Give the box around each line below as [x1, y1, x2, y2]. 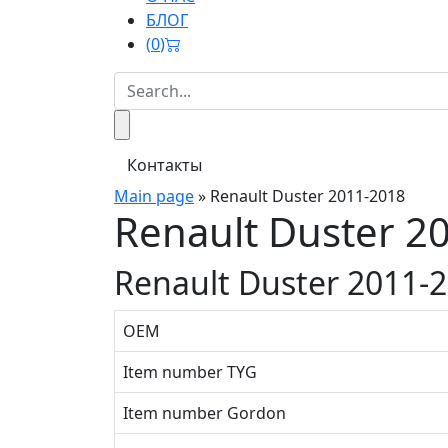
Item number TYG [123, 361, 257, 383]
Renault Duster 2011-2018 [210, 185, 405, 207]
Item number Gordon [123, 402, 286, 424]
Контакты [127, 154, 202, 176]
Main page [114, 185, 194, 207]
